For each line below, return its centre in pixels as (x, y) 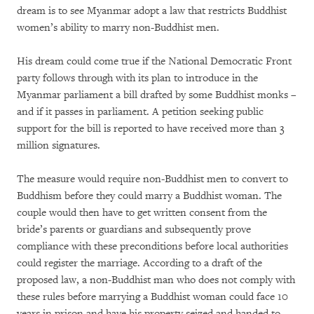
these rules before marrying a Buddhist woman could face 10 (152, 296)
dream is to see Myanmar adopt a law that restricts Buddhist (152, 11)
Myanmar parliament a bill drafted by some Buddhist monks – (157, 95)
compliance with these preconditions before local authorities (152, 246)
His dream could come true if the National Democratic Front (154, 61)
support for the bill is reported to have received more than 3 (151, 128)
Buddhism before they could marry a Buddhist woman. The (149, 196)
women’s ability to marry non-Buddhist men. (118, 27)
